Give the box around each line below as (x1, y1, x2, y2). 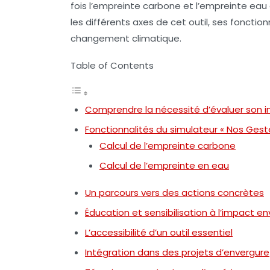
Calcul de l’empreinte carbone (99, 139, 236, 152)
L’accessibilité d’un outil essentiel (85, 226, 233, 239)
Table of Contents (71, 59, 154, 72)
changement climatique (71, 32, 180, 45)
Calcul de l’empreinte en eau (99, 159, 229, 172)
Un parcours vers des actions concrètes (85, 186, 264, 199)
